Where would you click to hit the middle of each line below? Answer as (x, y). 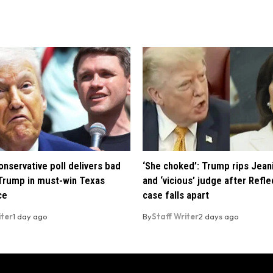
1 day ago (30, 217)
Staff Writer (175, 217)
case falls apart (176, 195)
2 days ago (219, 217)
